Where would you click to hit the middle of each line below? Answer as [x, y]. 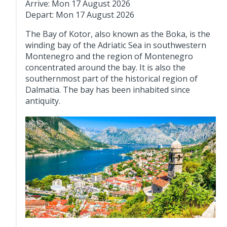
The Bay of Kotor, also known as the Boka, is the [118, 34]
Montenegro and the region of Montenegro [109, 56]
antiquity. [43, 101]
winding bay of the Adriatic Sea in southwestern [116, 45]
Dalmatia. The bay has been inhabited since [108, 89]
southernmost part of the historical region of [112, 78]
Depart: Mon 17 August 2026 [80, 14]
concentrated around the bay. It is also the [106, 67]
